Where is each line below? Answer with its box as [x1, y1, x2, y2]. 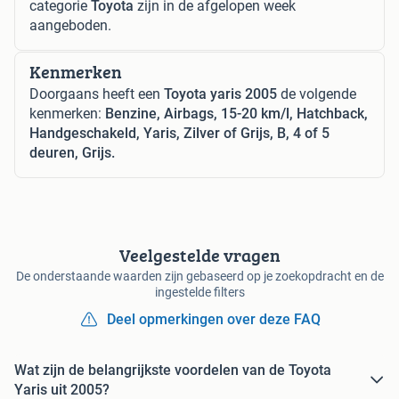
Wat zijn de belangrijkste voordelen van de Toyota [14, 362, 331, 379]
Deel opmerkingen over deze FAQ [107, 311, 321, 329]
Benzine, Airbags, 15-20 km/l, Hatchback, [105, 105, 368, 123]
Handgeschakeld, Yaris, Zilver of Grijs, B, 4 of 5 [29, 125, 330, 142]
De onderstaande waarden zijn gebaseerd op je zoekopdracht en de [15, 269, 384, 284]
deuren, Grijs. [29, 144, 115, 162]
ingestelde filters [154, 285, 245, 300]
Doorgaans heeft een [29, 85, 164, 103]
